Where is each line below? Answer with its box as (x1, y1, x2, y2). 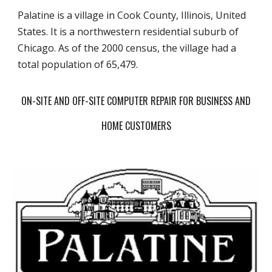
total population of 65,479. (18, 58, 138, 71)
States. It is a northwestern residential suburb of (18, 25, 239, 38)
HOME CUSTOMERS (101, 118, 171, 133)
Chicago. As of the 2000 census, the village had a (18, 41, 237, 55)
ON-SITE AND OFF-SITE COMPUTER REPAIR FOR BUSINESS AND (21, 93, 251, 108)
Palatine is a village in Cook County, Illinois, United (18, 8, 246, 22)
